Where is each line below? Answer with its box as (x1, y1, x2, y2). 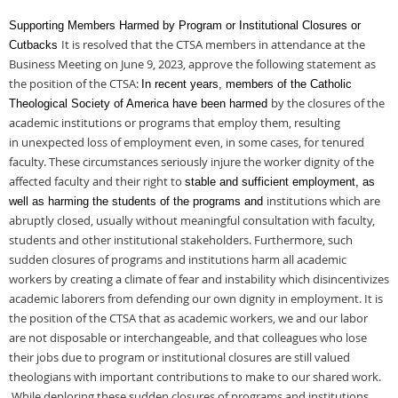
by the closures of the (271, 95, 385, 111)
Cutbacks (9, 38, 61, 52)
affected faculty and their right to (9, 173, 185, 189)
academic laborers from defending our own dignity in (9, 291, 291, 306)
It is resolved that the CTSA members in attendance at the (61, 36, 365, 52)
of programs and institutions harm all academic (98, 251, 346, 267)
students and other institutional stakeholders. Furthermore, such (9, 232, 353, 248)
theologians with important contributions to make (9, 369, 277, 385)
